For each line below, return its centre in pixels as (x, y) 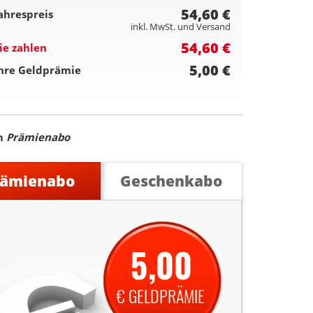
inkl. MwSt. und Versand (181, 27)
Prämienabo (38, 137)
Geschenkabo (171, 181)
